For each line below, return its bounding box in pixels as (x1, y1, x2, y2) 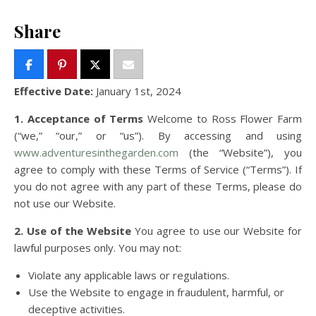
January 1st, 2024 (93, 84, 181, 98)
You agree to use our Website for (131, 224, 303, 238)
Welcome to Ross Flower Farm (143, 111, 302, 126)
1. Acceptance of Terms (14, 111, 144, 126)
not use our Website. (14, 196, 116, 210)
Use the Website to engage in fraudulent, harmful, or (28, 285, 284, 299)
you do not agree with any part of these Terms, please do (14, 179, 302, 193)
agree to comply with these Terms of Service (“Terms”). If (14, 162, 302, 176)
